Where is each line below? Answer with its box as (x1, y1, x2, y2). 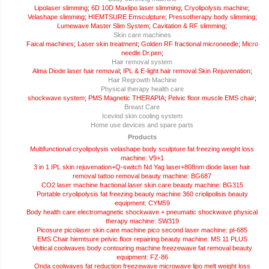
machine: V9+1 (120, 154, 164, 162)
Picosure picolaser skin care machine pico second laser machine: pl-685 (37, 226, 247, 234)
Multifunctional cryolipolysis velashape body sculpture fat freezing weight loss (30, 145, 254, 153)
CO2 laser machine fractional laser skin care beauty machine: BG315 (41, 181, 243, 189)
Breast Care (124, 103, 160, 111)
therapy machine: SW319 (105, 217, 179, 225)
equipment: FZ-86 (116, 253, 168, 261)
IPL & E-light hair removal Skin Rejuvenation (122, 67, 250, 75)
